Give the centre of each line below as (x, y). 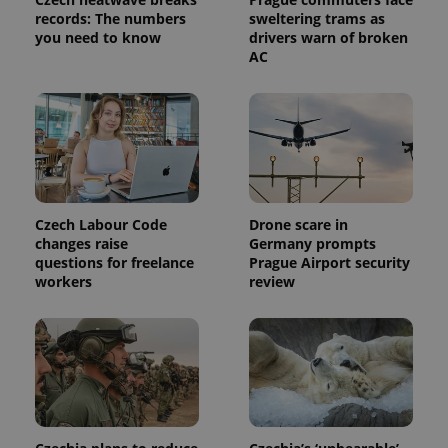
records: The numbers (110, 18)
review (272, 281)
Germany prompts (312, 243)
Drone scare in (298, 224)
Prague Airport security (329, 262)
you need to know (98, 37)
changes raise (81, 243)
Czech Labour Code (101, 224)
